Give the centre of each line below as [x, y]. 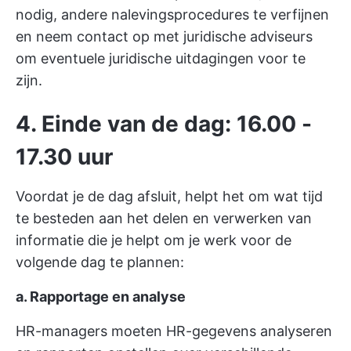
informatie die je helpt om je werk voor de [154, 241]
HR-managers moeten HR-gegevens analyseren [174, 331]
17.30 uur [64, 157]
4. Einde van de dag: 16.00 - [164, 124]
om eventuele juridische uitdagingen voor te [161, 59]
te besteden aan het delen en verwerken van [164, 219]
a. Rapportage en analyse [101, 297]
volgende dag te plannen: [100, 262]
